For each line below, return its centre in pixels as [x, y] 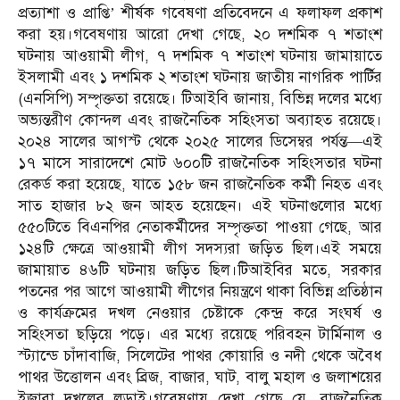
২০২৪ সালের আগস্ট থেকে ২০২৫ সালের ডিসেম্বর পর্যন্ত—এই [200, 142]
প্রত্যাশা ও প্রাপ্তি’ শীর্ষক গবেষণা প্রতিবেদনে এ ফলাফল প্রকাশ [200, 13]
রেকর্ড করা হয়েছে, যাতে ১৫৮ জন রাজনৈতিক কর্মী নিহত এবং [200, 185]
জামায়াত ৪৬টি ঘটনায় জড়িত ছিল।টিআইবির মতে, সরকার [200, 271]
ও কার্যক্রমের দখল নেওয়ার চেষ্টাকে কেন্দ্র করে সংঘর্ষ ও [200, 313]
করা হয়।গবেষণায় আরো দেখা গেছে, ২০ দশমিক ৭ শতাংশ [200, 35]
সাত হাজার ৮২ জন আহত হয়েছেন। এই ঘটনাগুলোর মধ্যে [200, 206]
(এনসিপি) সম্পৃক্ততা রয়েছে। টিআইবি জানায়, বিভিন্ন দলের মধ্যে [200, 99]
